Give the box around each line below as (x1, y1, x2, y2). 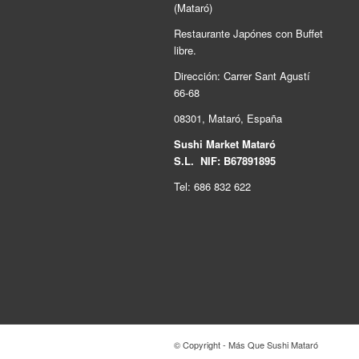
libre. (174, 42, 196, 58)
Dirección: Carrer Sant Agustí (174, 67, 310, 83)
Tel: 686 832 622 (174, 178, 251, 194)
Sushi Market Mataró (174, 135, 276, 151)
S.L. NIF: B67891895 (174, 152, 276, 168)
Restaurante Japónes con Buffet (174, 25, 323, 41)
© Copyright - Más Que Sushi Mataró (174, 337, 318, 351)
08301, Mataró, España (174, 110, 282, 126)
